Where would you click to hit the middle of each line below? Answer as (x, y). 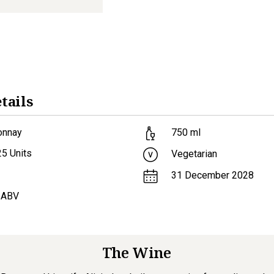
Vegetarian (193, 154)
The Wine (137, 252)
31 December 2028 (213, 175)
